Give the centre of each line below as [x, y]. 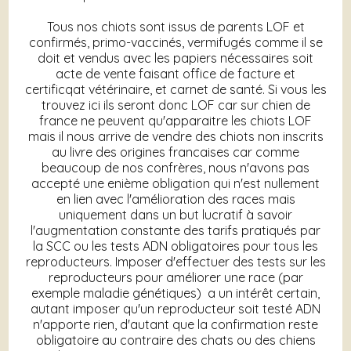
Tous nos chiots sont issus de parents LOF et [175, 27]
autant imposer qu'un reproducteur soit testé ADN [175, 309]
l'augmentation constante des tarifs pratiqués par [175, 231]
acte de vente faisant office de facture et [175, 74]
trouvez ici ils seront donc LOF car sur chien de [175, 105]
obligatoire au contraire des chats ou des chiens [175, 340]
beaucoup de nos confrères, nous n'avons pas [175, 168]
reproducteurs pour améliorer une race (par [175, 278]
